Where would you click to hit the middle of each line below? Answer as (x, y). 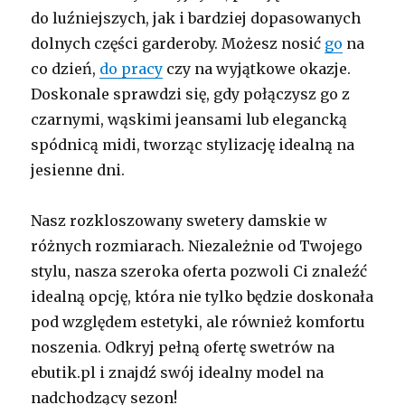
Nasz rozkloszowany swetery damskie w (179, 220)
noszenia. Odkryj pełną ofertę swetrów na (183, 347)
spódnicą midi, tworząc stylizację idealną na (193, 144)
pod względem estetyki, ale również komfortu (198, 321)
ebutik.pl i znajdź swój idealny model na (178, 372)
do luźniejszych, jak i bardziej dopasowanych (196, 18)
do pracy (132, 68)
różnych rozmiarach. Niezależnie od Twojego (197, 245)
